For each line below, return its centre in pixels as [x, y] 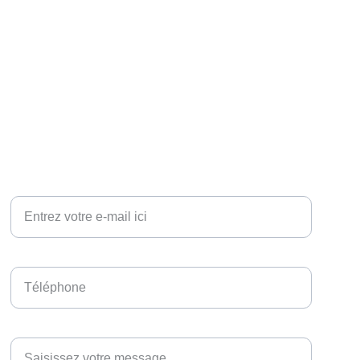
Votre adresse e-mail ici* [80, 186]
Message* [39, 327]
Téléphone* [44, 257]
